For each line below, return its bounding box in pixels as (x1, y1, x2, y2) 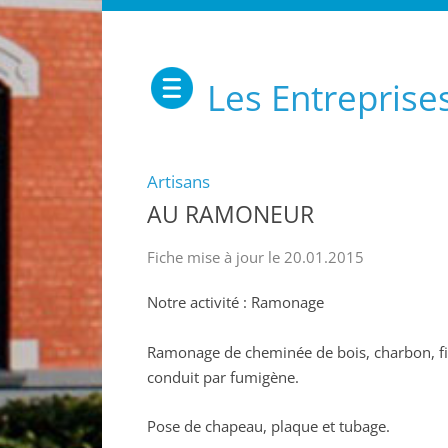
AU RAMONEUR (147, 199, 314, 230)
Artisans (147, 170, 210, 193)
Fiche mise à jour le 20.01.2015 (147, 247, 364, 267)
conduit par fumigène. (147, 367, 299, 387)
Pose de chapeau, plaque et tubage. (147, 416, 390, 436)
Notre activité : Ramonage (147, 292, 324, 312)
